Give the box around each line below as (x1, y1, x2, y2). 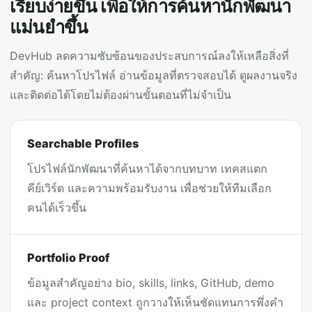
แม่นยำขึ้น (10, 16, 88, 38)
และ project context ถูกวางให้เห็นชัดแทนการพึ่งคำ (27, 295, 283, 309)
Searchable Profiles (27, 136, 139, 150)
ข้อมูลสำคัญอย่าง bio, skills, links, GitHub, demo (27, 276, 274, 290)
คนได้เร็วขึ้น (27, 201, 86, 214)
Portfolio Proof (27, 251, 109, 265)
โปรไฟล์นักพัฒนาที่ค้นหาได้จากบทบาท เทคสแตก (27, 162, 267, 175)
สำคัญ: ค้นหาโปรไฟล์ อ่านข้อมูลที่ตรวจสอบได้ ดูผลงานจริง (10, 68, 297, 82)
